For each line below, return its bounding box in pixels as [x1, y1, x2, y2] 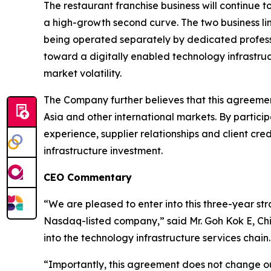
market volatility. [44, 67, 122, 79]
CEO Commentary [44, 171, 132, 183]
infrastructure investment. [44, 144, 163, 157]
